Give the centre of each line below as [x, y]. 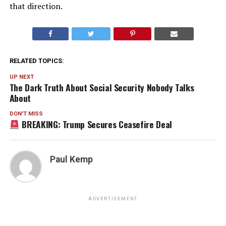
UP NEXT [21, 77]
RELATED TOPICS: [37, 61]
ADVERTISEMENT [113, 199]
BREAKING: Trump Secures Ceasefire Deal [96, 124]
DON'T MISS [26, 114]
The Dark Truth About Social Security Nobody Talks [102, 88]
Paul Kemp [71, 160]
